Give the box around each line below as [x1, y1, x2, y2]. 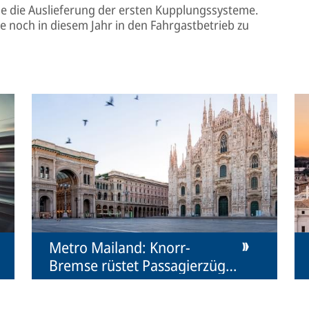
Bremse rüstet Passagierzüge [48, 254, 233, 275]
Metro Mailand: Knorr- [48, 236, 190, 257]
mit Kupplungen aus [48, 272, 177, 293]
